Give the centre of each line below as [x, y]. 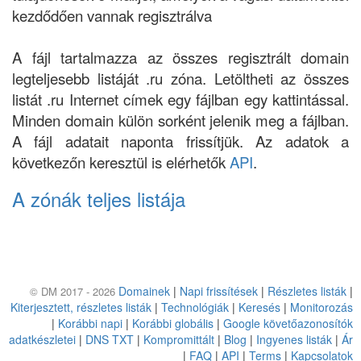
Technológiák [195, 307]
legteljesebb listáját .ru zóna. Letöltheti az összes [180, 78]
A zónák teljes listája [99, 199]
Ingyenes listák [294, 339]
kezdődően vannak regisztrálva [112, 15]
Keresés [259, 307]
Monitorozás [322, 307]
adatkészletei [42, 339]
